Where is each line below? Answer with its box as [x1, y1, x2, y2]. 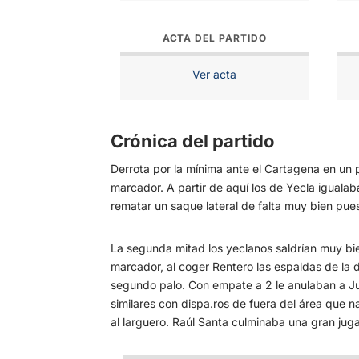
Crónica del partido [111, 131, 275, 152]
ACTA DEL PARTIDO [162, 32, 267, 45]
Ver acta [192, 67, 237, 82]
